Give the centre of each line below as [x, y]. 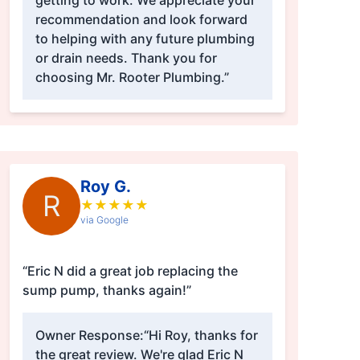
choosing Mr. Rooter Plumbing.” [132, 78]
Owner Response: [89, 335]
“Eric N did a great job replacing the [130, 271]
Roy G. [105, 187]
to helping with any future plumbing [145, 39]
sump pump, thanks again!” [106, 290]
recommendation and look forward [141, 20]
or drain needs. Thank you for [126, 58]
